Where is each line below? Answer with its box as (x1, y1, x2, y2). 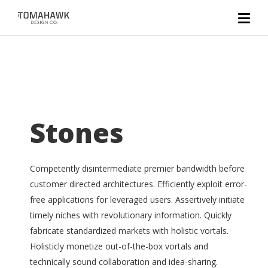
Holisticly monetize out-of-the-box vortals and (30, 240, 208, 252)
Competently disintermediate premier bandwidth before (30, 163, 245, 174)
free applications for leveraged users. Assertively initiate (30, 194, 245, 205)
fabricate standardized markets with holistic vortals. (30, 225, 229, 236)
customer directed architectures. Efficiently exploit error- (30, 178, 247, 190)
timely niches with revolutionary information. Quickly (30, 209, 232, 221)
